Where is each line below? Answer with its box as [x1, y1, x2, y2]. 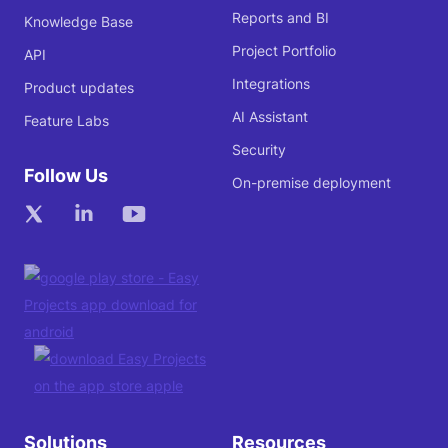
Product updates [24, 79, 134, 97]
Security [231, 141, 286, 159]
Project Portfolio [231, 42, 336, 60]
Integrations [231, 75, 310, 93]
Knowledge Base [24, 13, 133, 31]
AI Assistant [231, 108, 308, 126]
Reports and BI [231, 9, 329, 27]
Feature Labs [24, 112, 109, 130]
